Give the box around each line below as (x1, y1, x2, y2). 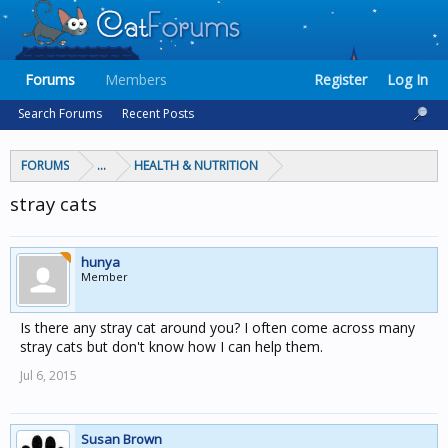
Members (105, 70, 167, 89)
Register (314, 70, 367, 89)
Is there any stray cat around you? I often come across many (20, 318, 415, 337)
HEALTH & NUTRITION (134, 157, 258, 174)
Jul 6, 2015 (20, 367, 77, 384)
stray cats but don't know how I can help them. (20, 337, 323, 356)
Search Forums (18, 105, 102, 122)
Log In (387, 70, 428, 89)
